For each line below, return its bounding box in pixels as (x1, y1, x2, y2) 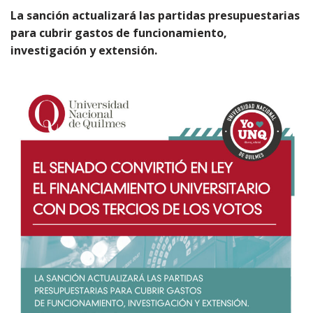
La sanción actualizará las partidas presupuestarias (10, 8, 300, 23)
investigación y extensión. (10, 43, 157, 58)
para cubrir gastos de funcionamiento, (10, 25, 227, 41)
